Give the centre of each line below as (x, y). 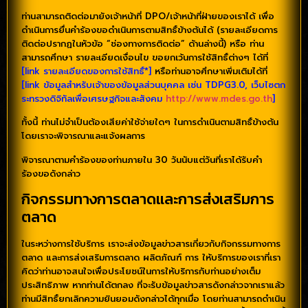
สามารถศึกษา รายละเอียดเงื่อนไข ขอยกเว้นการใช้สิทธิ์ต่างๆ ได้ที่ (145, 57)
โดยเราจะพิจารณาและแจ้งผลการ (83, 136)
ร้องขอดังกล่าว (51, 173)
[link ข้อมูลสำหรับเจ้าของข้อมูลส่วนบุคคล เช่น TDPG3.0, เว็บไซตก (153, 85)
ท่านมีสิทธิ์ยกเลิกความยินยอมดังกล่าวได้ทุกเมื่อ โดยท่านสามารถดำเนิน (153, 298)
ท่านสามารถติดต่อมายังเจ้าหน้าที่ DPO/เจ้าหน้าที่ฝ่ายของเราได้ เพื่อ (148, 16)
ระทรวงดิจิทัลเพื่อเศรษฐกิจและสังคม (93, 98)
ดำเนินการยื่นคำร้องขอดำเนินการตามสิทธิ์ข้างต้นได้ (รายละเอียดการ (150, 30)
